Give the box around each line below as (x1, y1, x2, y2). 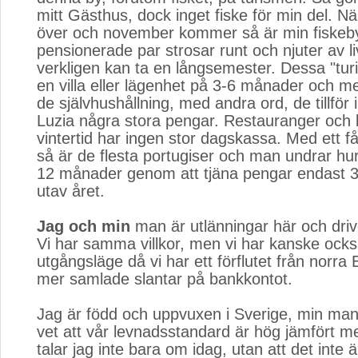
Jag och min (37, 217, 130, 235)
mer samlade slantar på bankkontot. (37, 270, 292, 288)
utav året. (37, 182, 105, 200)
